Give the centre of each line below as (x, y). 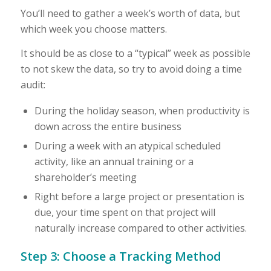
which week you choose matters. (93, 29)
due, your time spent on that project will (125, 212)
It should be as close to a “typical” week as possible (135, 53)
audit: (33, 84)
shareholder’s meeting (85, 177)
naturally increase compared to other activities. (140, 228)
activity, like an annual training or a (114, 161)
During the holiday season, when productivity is (142, 110)
